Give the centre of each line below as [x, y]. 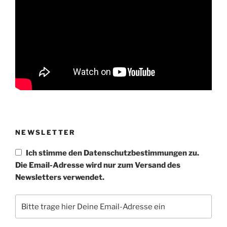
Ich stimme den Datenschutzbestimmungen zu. [112, 153]
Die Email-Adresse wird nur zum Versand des [98, 165]
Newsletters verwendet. [60, 177]
